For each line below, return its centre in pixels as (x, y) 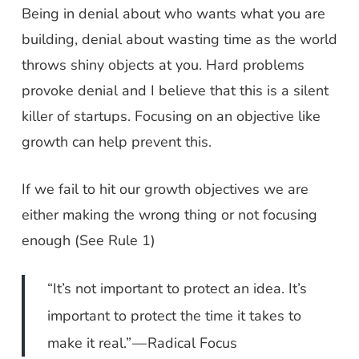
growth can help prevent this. (116, 142)
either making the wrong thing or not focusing (169, 215)
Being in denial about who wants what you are (173, 14)
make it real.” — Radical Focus (143, 343)
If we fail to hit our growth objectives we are (165, 189)
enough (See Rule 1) (88, 240)
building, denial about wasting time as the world (179, 39)
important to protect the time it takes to (175, 316)
